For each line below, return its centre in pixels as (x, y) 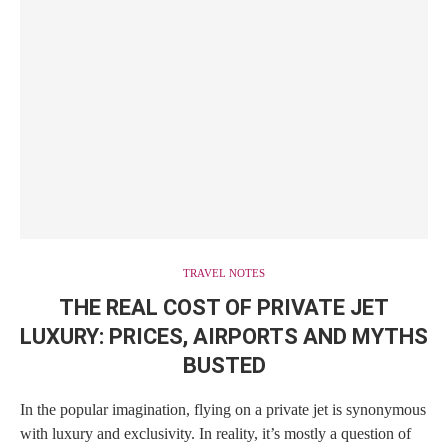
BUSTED (224, 365)
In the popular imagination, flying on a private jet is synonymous (223, 409)
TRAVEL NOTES (224, 272)
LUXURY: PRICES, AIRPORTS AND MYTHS (224, 336)
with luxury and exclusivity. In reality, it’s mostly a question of (215, 433)
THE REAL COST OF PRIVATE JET (224, 307)
